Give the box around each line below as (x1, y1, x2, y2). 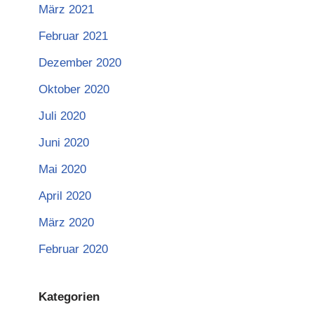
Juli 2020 (39, 109, 86, 123)
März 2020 (39, 216, 94, 230)
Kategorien (39, 290, 100, 304)
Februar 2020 (39, 243, 108, 257)
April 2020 (39, 189, 91, 203)
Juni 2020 (39, 136, 89, 150)
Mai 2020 (39, 163, 86, 177)
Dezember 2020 (39, 56, 121, 70)
